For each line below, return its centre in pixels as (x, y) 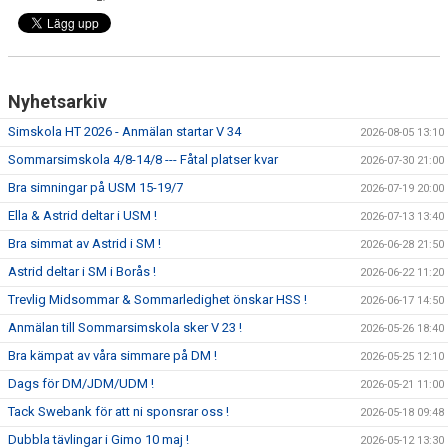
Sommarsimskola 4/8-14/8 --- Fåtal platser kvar (143, 159)
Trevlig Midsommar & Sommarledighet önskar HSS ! (157, 299)
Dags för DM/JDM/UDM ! (81, 383)
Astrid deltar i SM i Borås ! (82, 271)
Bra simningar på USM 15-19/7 (95, 187)
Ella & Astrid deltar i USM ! (82, 215)
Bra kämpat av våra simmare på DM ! (112, 355)
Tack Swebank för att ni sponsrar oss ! (118, 411)
